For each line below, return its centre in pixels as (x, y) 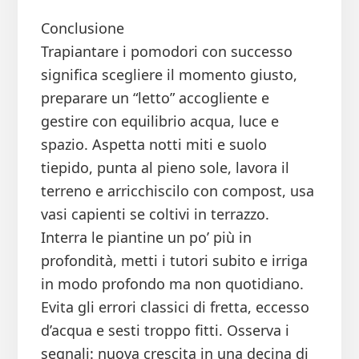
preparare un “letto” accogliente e (155, 98)
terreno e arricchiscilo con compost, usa (177, 191)
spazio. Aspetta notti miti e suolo (153, 145)
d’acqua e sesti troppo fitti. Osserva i (165, 331)
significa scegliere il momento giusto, (169, 75)
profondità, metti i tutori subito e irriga (174, 261)
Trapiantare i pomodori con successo (166, 52)
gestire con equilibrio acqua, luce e (159, 121)
